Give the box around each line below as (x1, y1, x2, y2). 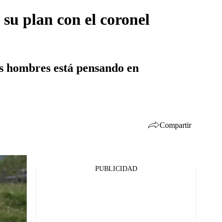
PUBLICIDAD (95, 165, 137, 172)
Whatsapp (25, 196, 56, 204)
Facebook (25, 170, 54, 178)
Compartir (160, 120, 191, 129)
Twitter (25, 183, 47, 191)
